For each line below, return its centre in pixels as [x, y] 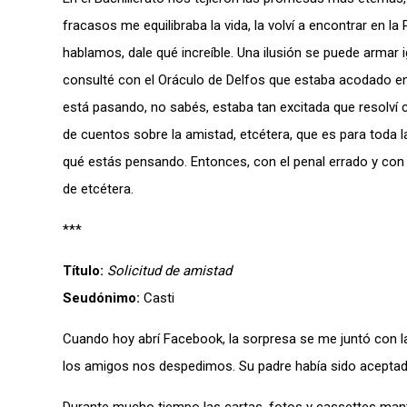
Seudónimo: [101, 298]
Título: [83, 271]
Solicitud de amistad [169, 271]
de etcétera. [98, 189]
